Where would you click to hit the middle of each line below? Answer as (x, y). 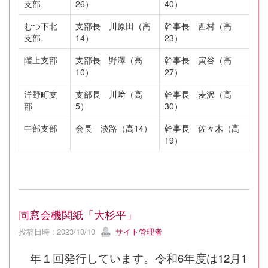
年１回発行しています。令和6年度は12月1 (133, 258)
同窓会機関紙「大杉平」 (78, 214)
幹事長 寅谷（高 (198, 60)
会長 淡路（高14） (114, 128)
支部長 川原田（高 (113, 25)
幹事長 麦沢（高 (198, 94)
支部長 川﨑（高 (109, 94)
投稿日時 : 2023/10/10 (59, 231)
